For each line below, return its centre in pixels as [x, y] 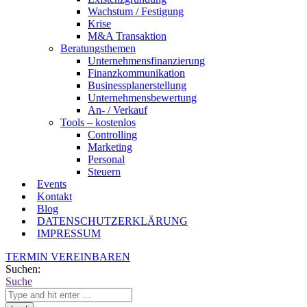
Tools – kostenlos [98, 122]
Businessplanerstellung [137, 85]
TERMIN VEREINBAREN [68, 257]
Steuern [104, 172]
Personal [106, 159]
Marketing [110, 147]
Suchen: [23, 269]
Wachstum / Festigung [136, 11]
